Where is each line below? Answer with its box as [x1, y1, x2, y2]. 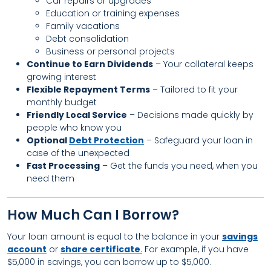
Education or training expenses [46, 7, 180, 19]
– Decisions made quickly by [127, 109, 253, 121]
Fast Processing [27, 160, 100, 172]
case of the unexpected [27, 147, 129, 159]
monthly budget [27, 96, 97, 108]
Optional [27, 134, 69, 146]
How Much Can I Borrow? [7, 206, 179, 224]
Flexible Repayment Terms [27, 83, 150, 96]
